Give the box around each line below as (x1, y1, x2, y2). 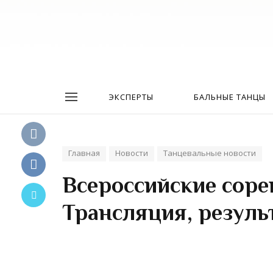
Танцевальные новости (163, 147, 256, 158)
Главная (68, 147, 100, 158)
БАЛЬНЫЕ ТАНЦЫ (194, 91, 266, 102)
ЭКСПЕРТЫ (108, 91, 154, 102)
